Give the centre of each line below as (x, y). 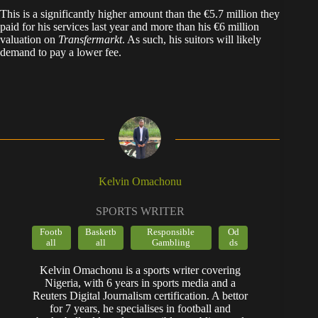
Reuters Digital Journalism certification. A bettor (140, 296)
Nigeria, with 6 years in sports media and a (140, 283)
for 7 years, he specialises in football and (140, 309)
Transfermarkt (90, 40)
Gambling (171, 243)
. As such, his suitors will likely (192, 40)
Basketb (100, 232)
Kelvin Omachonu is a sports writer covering (140, 270)
